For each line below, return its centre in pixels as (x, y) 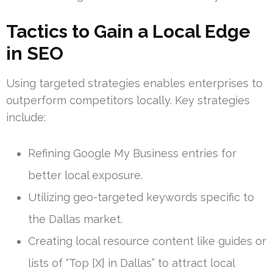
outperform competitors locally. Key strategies (128, 101)
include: (26, 118)
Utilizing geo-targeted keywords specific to (141, 197)
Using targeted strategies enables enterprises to (134, 83)
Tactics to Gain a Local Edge (128, 32)
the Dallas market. (75, 219)
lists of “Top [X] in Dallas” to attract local (131, 263)
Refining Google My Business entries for (132, 154)
